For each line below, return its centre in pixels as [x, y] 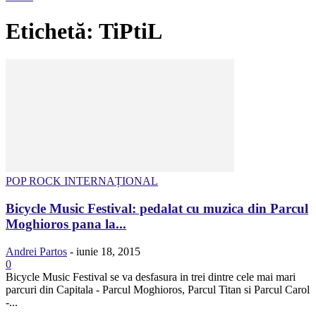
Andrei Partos [36, 251]
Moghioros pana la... [66, 224]
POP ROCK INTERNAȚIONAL [82, 181]
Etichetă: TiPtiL [84, 31]
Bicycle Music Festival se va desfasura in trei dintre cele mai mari [151, 276]
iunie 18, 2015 [108, 251]
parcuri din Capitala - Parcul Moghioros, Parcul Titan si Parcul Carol [158, 289]
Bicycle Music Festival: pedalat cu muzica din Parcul [157, 208]
